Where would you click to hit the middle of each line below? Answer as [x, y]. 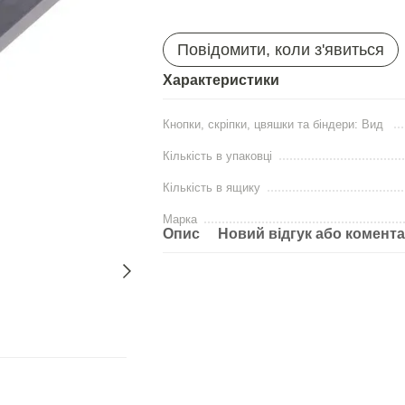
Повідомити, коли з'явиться [280, 50]
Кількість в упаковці [217, 156]
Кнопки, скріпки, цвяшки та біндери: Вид [274, 124]
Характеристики [221, 80]
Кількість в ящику [211, 188]
